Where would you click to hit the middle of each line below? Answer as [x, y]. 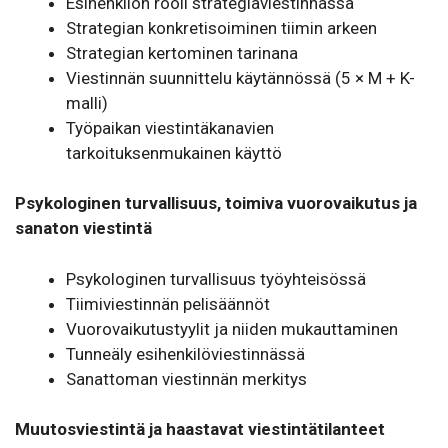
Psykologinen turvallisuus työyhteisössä [216, 278]
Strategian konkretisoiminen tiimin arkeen [221, 27]
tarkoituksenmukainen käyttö [174, 152]
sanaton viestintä [83, 228]
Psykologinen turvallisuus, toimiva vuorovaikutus [209, 203]
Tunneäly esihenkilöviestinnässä [185, 353]
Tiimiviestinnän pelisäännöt [168, 303]
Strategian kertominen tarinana [182, 52]
